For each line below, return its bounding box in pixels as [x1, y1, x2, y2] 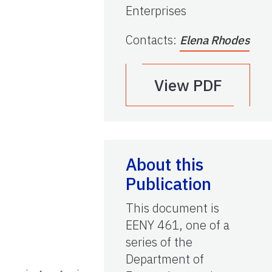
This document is [126, 199, 219, 216]
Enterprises [126, 2, 186, 19]
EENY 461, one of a [126, 216, 229, 233]
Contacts [126, 31, 173, 48]
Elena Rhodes [180, 32, 250, 47]
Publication [126, 172, 211, 195]
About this [126, 152, 203, 175]
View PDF [154, 74, 222, 95]
